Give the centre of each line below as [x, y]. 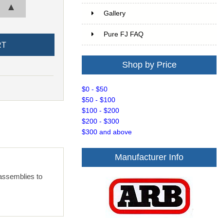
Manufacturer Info [149, 157]
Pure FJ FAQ [124, 35]
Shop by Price [149, 65]
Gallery [115, 14]
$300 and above [107, 132]
